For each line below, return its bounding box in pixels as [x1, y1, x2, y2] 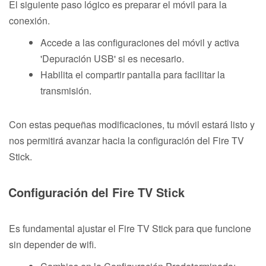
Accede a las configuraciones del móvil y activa [40, 35, 239, 49]
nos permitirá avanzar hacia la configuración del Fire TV [9, 133, 244, 147]
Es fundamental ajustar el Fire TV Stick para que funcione [9, 221, 251, 235]
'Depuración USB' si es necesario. [40, 51, 184, 65]
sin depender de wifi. [9, 237, 96, 251]
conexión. [9, 13, 50, 27]
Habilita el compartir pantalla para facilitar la [40, 67, 225, 81]
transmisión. [40, 83, 91, 97]
